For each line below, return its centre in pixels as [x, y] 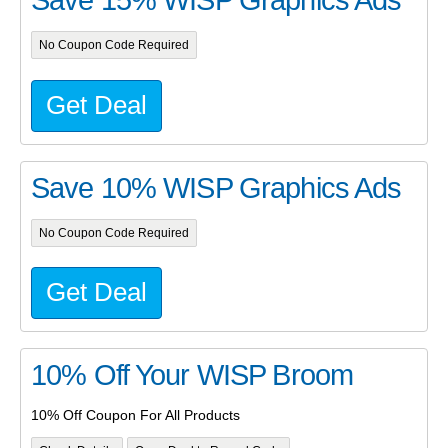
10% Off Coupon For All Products [135, 414]
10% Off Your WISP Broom [192, 375]
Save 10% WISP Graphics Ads [216, 187]
